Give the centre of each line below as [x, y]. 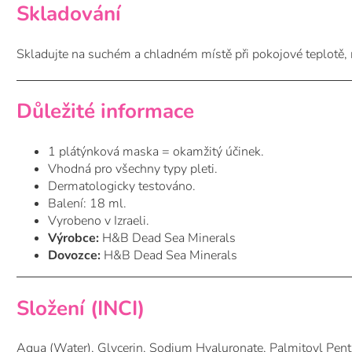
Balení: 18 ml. [87, 204]
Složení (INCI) [81, 308]
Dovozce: [74, 256]
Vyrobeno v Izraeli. [99, 221]
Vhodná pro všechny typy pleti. [133, 169]
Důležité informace [105, 112]
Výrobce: [73, 238]
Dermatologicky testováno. [122, 187]
